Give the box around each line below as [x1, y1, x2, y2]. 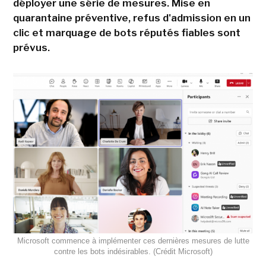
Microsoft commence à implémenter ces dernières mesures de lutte [17, 236, 249, 245]
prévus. [12, 42, 50, 54]
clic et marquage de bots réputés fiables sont [12, 27, 240, 39]
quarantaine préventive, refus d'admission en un [12, 12, 251, 24]
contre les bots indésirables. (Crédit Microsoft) [53, 246, 213, 256]
